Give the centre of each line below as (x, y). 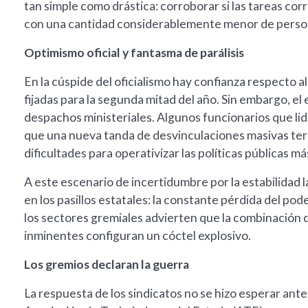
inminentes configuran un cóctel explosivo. (137, 236)
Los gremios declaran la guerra (107, 265)
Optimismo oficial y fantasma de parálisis (134, 53)
